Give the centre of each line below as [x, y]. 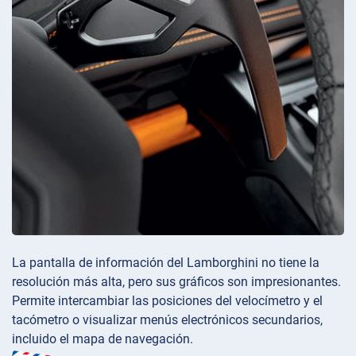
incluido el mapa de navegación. [103, 339]
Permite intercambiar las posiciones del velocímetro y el [167, 300]
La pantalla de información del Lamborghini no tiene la [166, 262]
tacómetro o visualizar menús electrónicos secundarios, [167, 319]
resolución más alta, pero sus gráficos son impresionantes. [176, 281]
